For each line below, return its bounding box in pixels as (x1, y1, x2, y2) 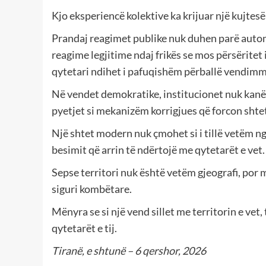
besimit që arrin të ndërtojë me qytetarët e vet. (52, 143, 265, 157)
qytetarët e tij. (52, 221, 117, 235)
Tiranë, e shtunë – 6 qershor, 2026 (52, 244, 206, 258)
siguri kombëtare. (52, 182, 132, 196)
